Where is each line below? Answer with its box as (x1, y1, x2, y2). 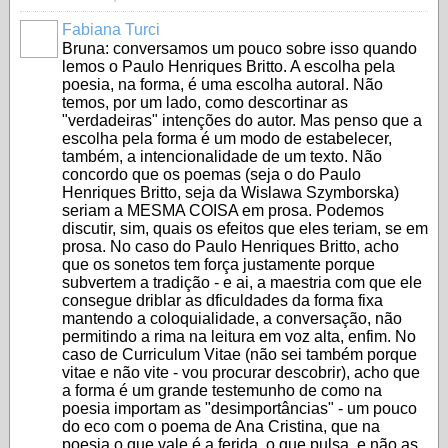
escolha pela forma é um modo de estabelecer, (62, 130, 392, 147)
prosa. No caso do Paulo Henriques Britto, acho (62, 238, 399, 255)
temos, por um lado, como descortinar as (62, 94, 348, 111)
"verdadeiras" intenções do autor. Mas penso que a (62, 112, 422, 129)
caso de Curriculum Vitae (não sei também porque (62, 346, 417, 363)
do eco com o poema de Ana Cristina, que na (62, 418, 380, 435)
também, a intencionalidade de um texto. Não (62, 148, 382, 165)
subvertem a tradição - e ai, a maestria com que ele (62, 274, 422, 291)
